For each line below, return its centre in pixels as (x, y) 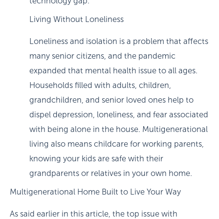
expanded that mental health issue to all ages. (113, 71)
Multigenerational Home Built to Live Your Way (95, 192)
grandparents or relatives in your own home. (112, 174)
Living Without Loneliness (77, 20)
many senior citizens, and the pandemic (102, 56)
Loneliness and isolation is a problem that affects (119, 42)
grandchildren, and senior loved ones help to (111, 100)
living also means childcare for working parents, (117, 144)
